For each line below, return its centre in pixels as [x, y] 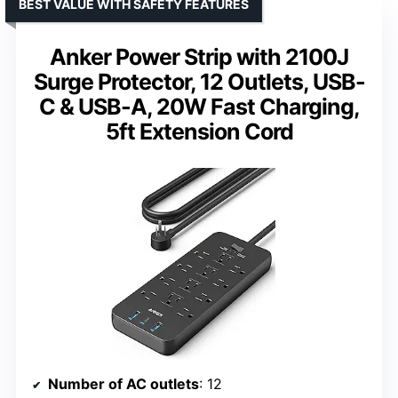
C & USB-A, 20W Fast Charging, [199, 106]
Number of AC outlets [123, 384]
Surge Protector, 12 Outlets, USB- [199, 81]
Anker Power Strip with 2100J [199, 56]
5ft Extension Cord [199, 131]
